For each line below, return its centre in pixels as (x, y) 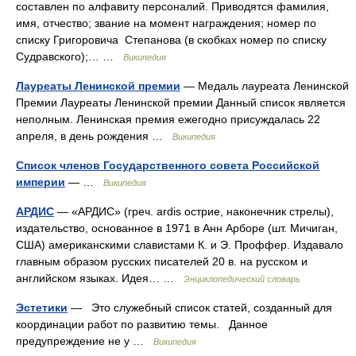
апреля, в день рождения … (94, 136)
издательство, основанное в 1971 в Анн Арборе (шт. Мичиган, (177, 228)
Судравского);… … (70, 56)
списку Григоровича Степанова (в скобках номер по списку (171, 40)
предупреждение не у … (85, 341)
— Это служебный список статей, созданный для (200, 308)
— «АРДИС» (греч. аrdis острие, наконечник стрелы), (194, 211)
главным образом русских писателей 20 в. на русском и (162, 261)
